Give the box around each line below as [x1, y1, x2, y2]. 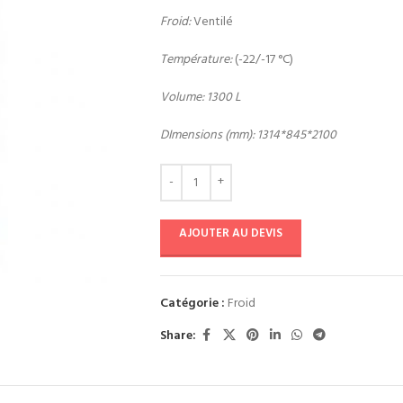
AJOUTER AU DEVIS [178, 224, 282, 243]
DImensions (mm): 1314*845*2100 [159, 125, 336, 146]
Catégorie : [159, 293, 225, 314]
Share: [159, 325, 196, 346]
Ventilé [190, 12, 233, 32]
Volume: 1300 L [159, 87, 241, 108]
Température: [159, 49, 232, 70]
